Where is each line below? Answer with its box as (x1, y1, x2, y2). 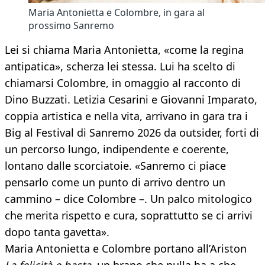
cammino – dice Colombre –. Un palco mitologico (5, 192, 252, 206)
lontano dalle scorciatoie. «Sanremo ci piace (5, 159, 226, 173)
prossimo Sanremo (28, 19, 114, 33)
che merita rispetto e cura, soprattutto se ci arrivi (5, 208, 253, 223)
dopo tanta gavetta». (5, 225, 109, 240)
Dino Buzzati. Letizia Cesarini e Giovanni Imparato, (5, 92, 257, 107)
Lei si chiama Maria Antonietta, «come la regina (5, 43, 244, 57)
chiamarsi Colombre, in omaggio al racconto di (5, 76, 241, 91)
